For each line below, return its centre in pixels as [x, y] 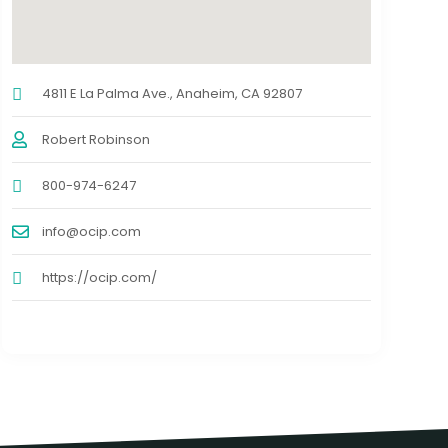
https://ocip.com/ [99, 278]
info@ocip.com [91, 232]
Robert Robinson [95, 140]
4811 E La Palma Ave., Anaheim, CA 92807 [171, 94]
